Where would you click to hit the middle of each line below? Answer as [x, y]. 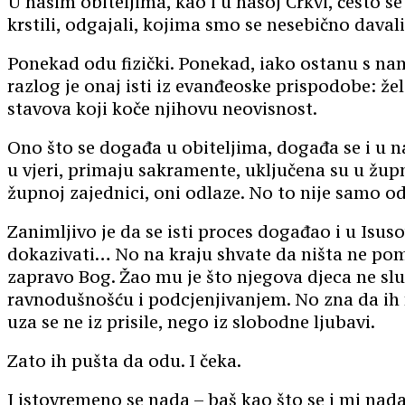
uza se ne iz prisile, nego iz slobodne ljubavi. [191, 322]
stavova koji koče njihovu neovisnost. [162, 109]
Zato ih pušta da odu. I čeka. [124, 361]
